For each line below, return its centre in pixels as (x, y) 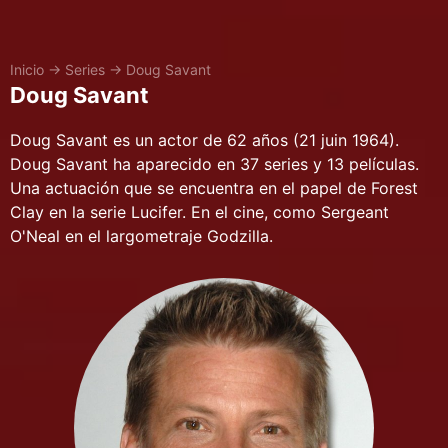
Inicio (27, 69)
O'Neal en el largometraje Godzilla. (141, 236)
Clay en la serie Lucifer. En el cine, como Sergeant (199, 212)
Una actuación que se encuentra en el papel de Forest (214, 188)
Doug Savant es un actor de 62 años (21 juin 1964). (204, 140)
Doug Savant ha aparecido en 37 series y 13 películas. (214, 164)
